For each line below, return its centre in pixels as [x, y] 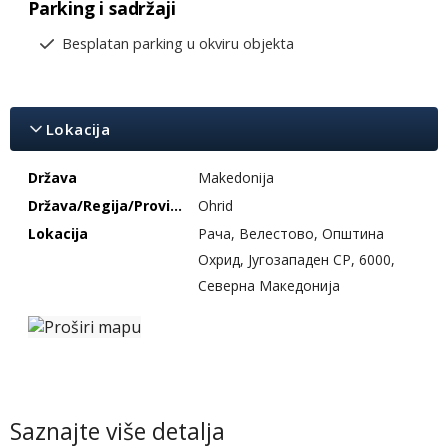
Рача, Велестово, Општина [291, 233]
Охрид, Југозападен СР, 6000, [296, 259]
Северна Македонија [269, 285]
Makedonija [236, 177]
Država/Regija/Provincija [176, 205]
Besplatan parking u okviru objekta [178, 43]
